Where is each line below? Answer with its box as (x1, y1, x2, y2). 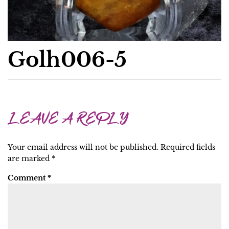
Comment (8, 173, 48, 182)
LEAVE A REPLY (8, 109, 128, 132)
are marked (8, 154, 52, 163)
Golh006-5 (8, 47, 127, 73)
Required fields (161, 143, 215, 152)
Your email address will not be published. (8, 143, 158, 152)
